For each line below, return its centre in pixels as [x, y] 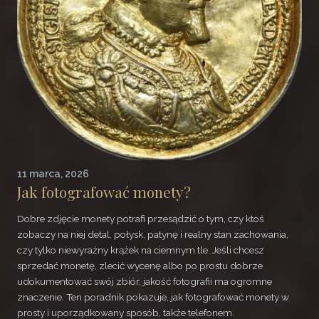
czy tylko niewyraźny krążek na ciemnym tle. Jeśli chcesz [141, 250]
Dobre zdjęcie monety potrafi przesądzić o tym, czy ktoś [141, 219]
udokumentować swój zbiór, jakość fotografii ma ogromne [145, 282]
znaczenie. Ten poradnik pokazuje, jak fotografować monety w [153, 297]
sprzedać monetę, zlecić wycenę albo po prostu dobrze [140, 266]
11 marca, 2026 [53, 173]
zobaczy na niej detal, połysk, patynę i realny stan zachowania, [153, 235]
